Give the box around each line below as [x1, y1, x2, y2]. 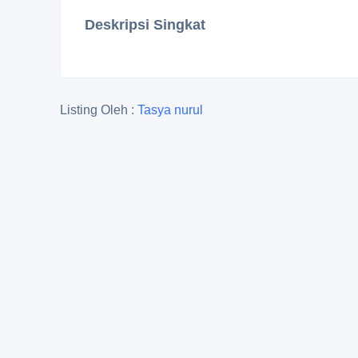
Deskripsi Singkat [85, 17, 205, 33]
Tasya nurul [137, 103, 203, 117]
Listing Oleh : [60, 103, 137, 117]
